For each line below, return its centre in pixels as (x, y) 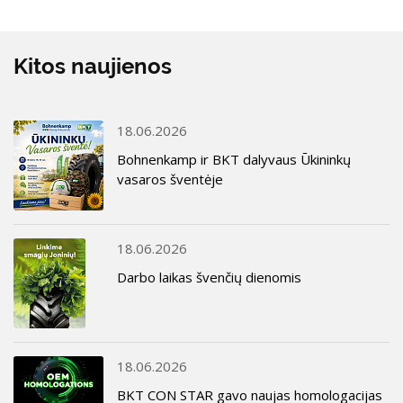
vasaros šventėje (170, 179)
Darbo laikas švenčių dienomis (209, 277)
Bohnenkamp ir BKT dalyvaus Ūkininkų (234, 159)
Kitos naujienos (93, 66)
